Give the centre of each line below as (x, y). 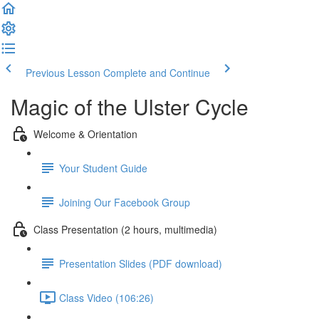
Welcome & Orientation (85, 134)
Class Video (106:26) (106, 297)
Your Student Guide (103, 168)
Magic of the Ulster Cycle (130, 106)
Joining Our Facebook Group (125, 202)
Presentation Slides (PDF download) (141, 263)
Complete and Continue (157, 73)
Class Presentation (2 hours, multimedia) (125, 229)
